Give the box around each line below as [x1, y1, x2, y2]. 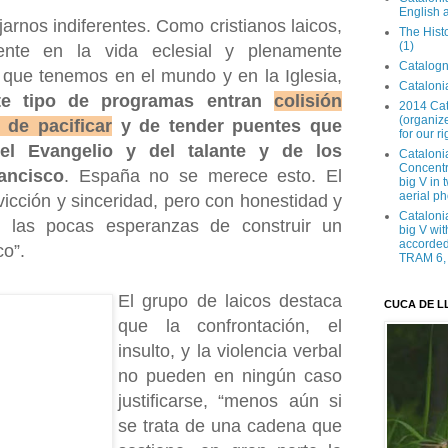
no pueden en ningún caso [118, 366, 342, 387]
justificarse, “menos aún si [118, 391, 342, 412]
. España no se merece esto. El [64, 166, 342, 187]
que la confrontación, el [118, 316, 342, 337]
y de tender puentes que [112, 116, 342, 137]
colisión [274, 91, 342, 112]
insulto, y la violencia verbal [118, 341, 342, 362]
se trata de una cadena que [118, 416, 342, 437]
